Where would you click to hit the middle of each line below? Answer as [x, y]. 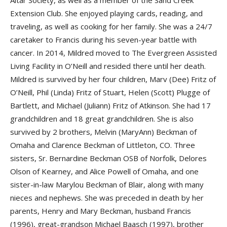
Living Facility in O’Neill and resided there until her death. [108, 66]
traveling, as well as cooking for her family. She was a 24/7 [111, 26]
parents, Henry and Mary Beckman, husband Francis [101, 211]
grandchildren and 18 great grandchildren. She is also [102, 119]
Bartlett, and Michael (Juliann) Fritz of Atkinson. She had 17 [110, 105]
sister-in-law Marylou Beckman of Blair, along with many [107, 184]
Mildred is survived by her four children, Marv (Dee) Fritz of [113, 79]
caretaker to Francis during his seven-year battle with [103, 40]
